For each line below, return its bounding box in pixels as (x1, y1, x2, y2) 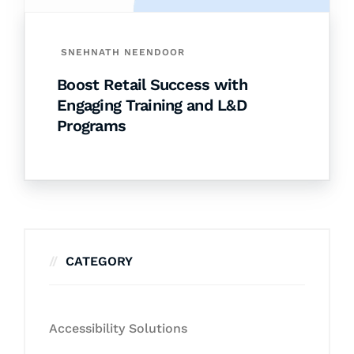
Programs (57, 116, 126, 136)
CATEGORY (66, 254, 133, 269)
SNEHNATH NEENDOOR (61, 47, 185, 58)
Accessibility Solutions (49, 321, 187, 337)
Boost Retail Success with (57, 75, 247, 95)
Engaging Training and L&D (57, 96, 247, 115)
